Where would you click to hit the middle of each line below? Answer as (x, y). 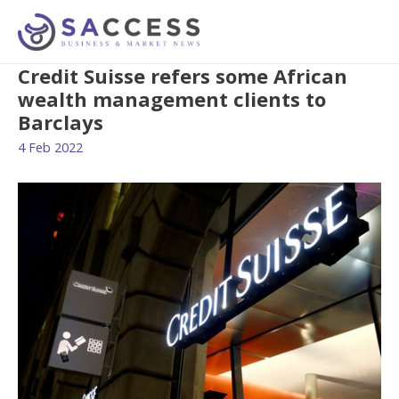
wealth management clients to (172, 99)
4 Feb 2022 (50, 147)
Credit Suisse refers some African (183, 76)
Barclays (61, 122)
